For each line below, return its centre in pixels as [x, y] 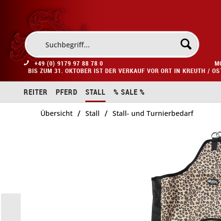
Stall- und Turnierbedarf [153, 113]
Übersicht [56, 113]
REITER [36, 92]
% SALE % [129, 92]
